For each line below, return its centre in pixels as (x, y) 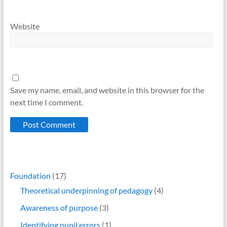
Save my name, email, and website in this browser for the (107, 90)
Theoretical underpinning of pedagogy (86, 190)
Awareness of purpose (59, 207)
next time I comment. (46, 102)
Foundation (30, 175)
